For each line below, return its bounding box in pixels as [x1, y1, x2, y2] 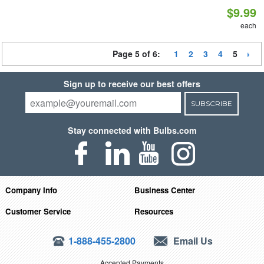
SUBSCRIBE [190, 99, 232, 108]
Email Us [171, 233, 213, 247]
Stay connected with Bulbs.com [67, 124, 197, 136]
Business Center [134, 184, 196, 196]
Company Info [5, 184, 57, 196]
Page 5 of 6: [113, 48, 165, 60]
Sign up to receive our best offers [64, 78, 200, 90]
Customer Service [5, 205, 71, 217]
